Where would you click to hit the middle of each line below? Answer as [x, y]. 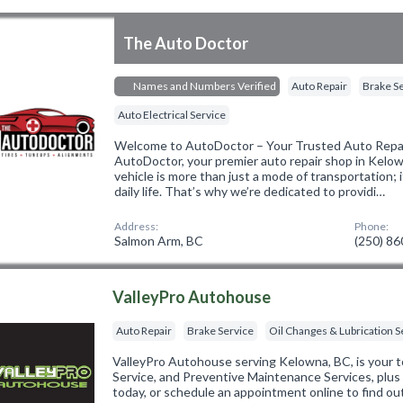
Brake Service [221, 331]
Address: [137, 227]
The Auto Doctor [186, 44]
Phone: [372, 227]
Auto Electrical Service [172, 115]
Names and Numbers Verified [204, 86]
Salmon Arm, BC [159, 241]
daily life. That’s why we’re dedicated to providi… [250, 192]
